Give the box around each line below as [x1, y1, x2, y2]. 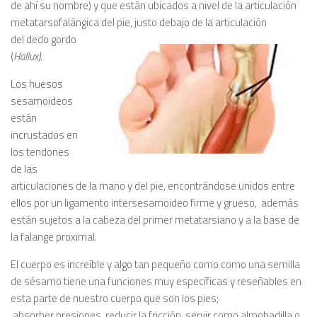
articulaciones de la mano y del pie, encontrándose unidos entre [11, 178, 295, 194]
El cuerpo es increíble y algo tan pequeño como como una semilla [11, 256, 300, 272]
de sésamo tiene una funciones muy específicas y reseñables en [11, 273, 301, 289]
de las [11, 161, 38, 177]
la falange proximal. [11, 229, 97, 245]
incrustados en [11, 127, 78, 143]
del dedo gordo [11, 31, 76, 47]
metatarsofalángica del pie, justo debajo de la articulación [11, 14, 267, 30]
